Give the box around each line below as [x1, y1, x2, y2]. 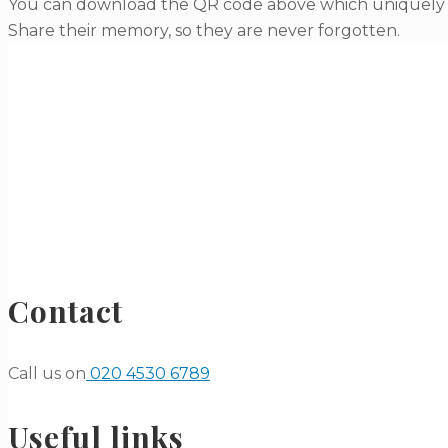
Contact [8, 291, 123, 331]
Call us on [8, 364, 86, 383]
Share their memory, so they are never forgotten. [8, 21, 400, 40]
